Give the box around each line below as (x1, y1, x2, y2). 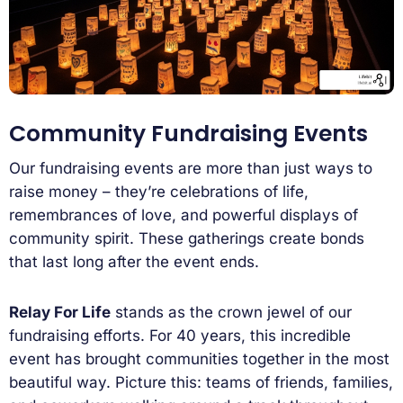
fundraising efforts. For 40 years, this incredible (9, 327, 351, 345)
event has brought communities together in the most (9, 350, 390, 369)
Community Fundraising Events (9, 117, 368, 149)
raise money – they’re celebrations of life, (9, 183, 309, 201)
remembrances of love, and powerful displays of (9, 206, 358, 225)
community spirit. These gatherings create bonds (9, 229, 364, 248)
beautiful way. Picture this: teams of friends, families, (9, 373, 393, 392)
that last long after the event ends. (9, 253, 259, 272)
